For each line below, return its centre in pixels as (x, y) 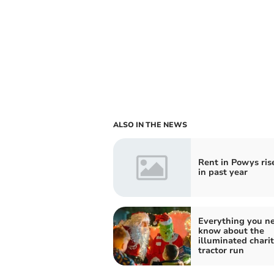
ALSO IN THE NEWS (150, 124)
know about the (231, 231)
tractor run (221, 250)
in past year (223, 172)
